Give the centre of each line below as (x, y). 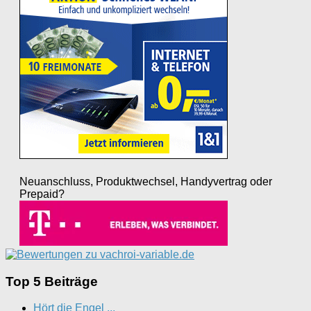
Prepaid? (42, 194)
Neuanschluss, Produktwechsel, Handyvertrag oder (146, 182)
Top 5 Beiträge (52, 281)
